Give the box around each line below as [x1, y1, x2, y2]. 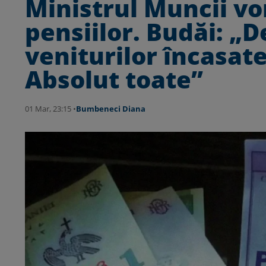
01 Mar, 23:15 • [25, 103, 76, 115]
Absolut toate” [25, 63, 203, 96]
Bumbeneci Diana [76, 103, 145, 115]
